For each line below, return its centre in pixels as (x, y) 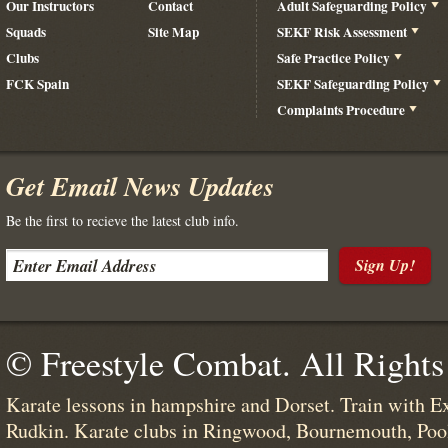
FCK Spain (37, 84)
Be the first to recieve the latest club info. (122, 220)
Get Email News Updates (140, 186)
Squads (26, 32)
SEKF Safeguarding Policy (353, 84)
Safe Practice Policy (333, 58)
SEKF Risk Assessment (342, 32)
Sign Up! (385, 265)
